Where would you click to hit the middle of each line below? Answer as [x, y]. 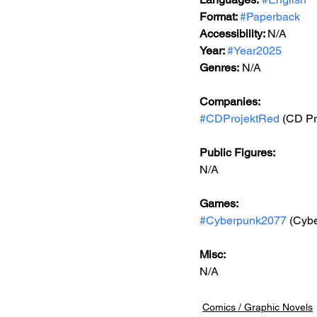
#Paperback [270, 17]
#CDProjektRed [240, 119]
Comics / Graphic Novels [258, 307]
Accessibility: [234, 34]
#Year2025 [254, 51]
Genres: [219, 68]
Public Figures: [238, 152]
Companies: [230, 102]
